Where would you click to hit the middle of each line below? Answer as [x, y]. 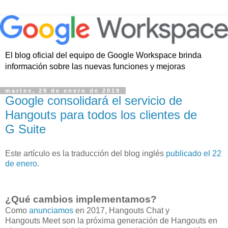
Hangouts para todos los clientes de [101, 115]
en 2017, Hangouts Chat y [121, 210]
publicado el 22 [194, 153]
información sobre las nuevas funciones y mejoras [95, 67]
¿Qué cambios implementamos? [81, 199]
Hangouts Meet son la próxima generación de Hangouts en [111, 220]
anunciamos [51, 210]
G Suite [25, 129]
